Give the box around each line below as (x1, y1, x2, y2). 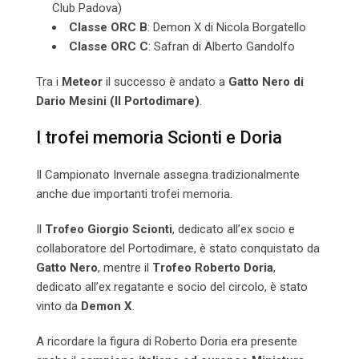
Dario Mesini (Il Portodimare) (36, 94, 200, 109)
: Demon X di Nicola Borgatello (147, 20, 306, 35)
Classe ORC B (69, 20, 147, 35)
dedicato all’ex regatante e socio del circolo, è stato (36, 280, 308, 295)
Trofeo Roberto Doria (152, 260, 273, 276)
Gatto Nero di (228, 75, 304, 90)
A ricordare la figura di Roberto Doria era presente (36, 334, 297, 349)
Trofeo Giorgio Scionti (45, 222, 172, 237)
